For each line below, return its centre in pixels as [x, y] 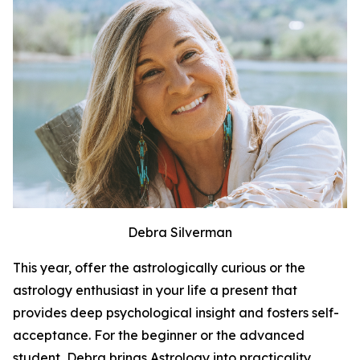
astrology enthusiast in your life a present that [155, 290]
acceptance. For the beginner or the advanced [159, 335]
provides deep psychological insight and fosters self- [176, 313]
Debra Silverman [180, 232]
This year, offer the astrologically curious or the [159, 268]
